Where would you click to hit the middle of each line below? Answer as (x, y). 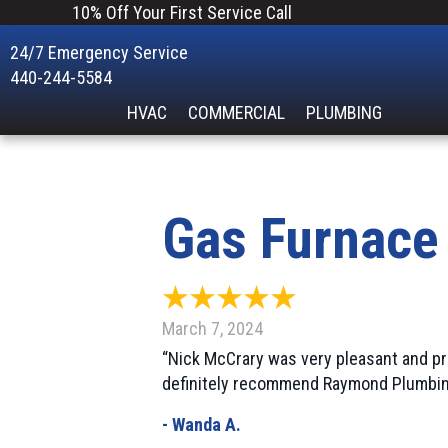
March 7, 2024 (212, 328)
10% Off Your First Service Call (182, 12)
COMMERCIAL (237, 113)
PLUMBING (344, 113)
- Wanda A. (201, 424)
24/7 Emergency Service (99, 53)
